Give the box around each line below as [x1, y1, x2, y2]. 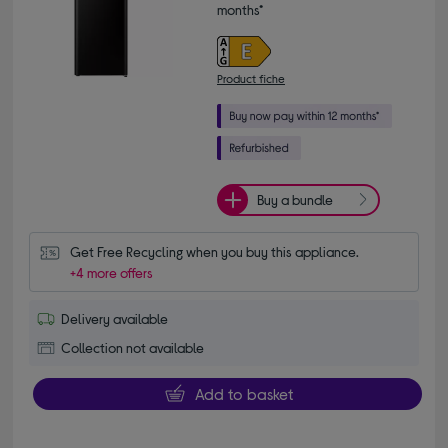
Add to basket [194, 383, 293, 403]
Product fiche [217, 70, 285, 85]
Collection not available [61, 338, 205, 356]
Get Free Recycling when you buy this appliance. [70, 242, 360, 260]
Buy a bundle [257, 191, 333, 209]
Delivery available [61, 309, 169, 327]
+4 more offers [70, 263, 154, 281]
